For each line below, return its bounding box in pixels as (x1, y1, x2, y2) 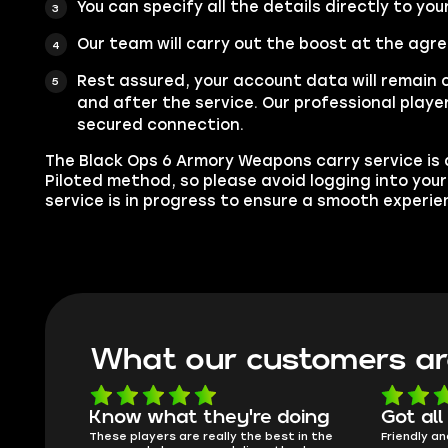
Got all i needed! (89, 408, 243, 426)
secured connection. (76, 116, 244, 135)
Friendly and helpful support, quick (89, 428, 300, 443)
